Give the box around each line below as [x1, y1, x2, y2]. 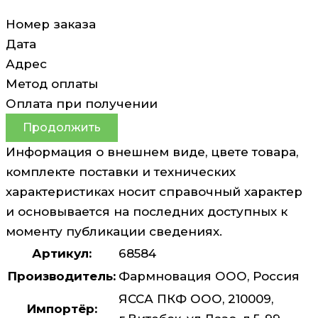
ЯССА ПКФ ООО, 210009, [119, 291, 273, 306]
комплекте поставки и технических [6, 164, 236, 179]
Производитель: [8, 268, 116, 283]
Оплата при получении [6, 96, 158, 111]
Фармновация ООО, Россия [119, 268, 300, 283]
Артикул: [32, 246, 92, 261]
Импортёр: [26, 301, 97, 316]
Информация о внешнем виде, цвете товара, [6, 144, 298, 159]
